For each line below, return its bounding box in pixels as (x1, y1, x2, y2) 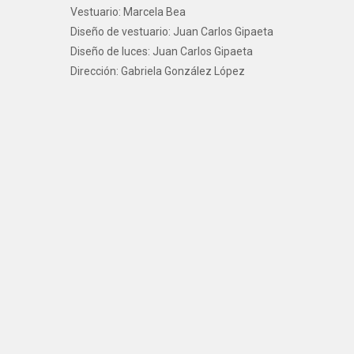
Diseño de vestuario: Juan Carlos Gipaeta (70, 25, 273, 38)
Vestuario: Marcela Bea (70, 6, 186, 18)
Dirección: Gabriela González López (70, 65, 245, 77)
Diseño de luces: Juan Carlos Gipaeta (70, 45, 253, 58)
